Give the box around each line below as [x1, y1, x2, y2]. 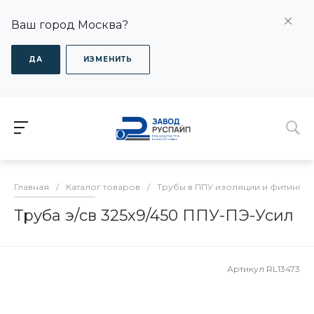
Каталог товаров [66, 182, 140, 193]
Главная [14, 182, 49, 193]
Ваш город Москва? [11, 18, 128, 32]
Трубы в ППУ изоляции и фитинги [157, 182, 308, 193]
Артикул [227, 264, 266, 275]
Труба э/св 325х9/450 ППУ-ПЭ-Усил [14, 206, 294, 226]
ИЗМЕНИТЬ [83, 55, 132, 64]
